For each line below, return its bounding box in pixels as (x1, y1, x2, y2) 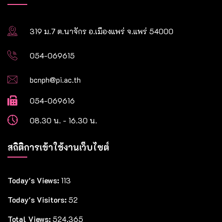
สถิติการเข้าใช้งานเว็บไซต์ (7, 141, 109, 154)
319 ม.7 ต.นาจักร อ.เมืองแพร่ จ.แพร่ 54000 (30, 26, 173, 37)
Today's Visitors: (7, 195, 68, 205)
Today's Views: (7, 175, 61, 186)
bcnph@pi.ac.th (30, 75, 81, 85)
